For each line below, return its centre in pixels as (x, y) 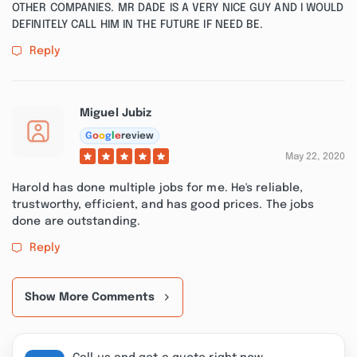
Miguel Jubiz (116, 113)
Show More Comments (90, 297)
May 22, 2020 (315, 157)
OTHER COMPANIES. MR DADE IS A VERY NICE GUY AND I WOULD (178, 8)
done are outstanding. (76, 222)
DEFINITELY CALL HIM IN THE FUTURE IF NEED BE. (138, 25)
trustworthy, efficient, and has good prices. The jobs (163, 205)
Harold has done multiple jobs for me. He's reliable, (158, 188)
